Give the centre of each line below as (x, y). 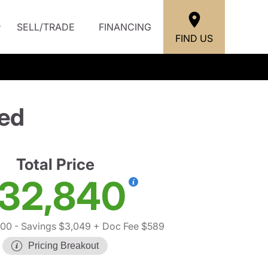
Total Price (55, 164)
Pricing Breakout (63, 246)
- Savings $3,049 (51, 226)
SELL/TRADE (46, 27)
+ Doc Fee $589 (128, 226)
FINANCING (125, 27)
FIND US (194, 38)
